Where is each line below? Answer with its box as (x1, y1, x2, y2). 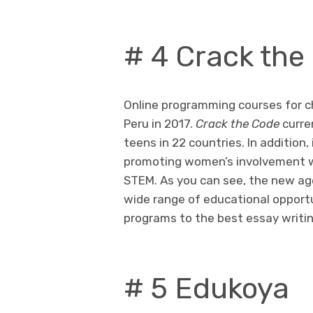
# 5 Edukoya (124, 270, 289, 305)
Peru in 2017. (124, 116, 196, 131)
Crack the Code (196, 116, 279, 131)
